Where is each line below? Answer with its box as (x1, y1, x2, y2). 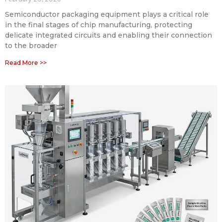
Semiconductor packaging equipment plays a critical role (5, 10, 209, 19)
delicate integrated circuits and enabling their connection (5, 31, 212, 40)
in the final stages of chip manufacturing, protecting (5, 20, 192, 29)
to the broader (5, 41, 57, 50)
